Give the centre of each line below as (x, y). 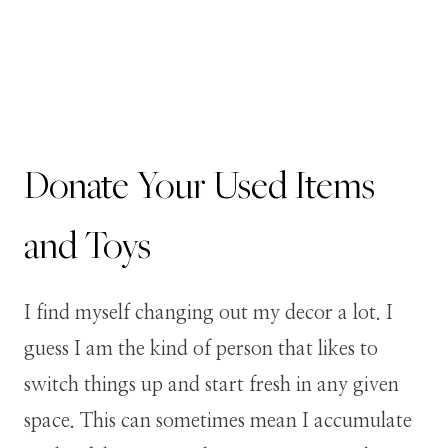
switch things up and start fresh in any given (211, 384)
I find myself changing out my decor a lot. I (208, 312)
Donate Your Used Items (199, 184)
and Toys (87, 244)
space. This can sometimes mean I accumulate (218, 420)
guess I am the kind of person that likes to (201, 348)
